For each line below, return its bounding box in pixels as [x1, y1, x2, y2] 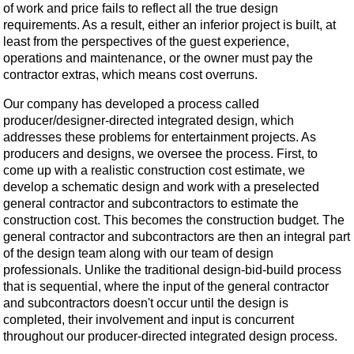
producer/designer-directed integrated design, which [3, 114, 294, 128]
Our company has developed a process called [3, 97, 259, 111]
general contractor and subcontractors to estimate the [3, 197, 299, 211]
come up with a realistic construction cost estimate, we [3, 164, 305, 178]
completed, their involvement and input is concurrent [3, 313, 294, 327]
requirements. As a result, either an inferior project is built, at [3, 18, 336, 32]
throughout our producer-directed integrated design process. [3, 330, 337, 344]
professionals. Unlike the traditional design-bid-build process [3, 263, 341, 277]
